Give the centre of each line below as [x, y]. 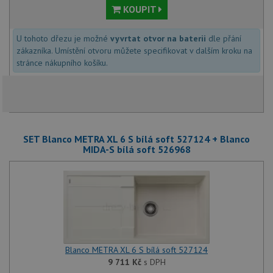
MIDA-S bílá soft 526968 [136, 149]
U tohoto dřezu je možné [63, 38]
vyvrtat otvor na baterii [158, 38]
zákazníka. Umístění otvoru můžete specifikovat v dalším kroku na [134, 51]
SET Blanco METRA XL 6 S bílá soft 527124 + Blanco [136, 139]
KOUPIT [139, 9]
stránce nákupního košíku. [62, 63]
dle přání [224, 38]
